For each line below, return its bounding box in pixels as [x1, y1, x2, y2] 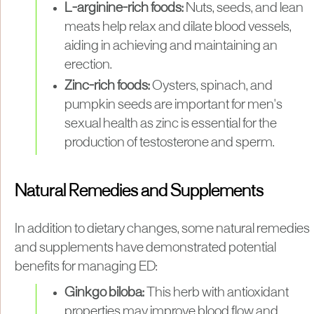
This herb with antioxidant [146, 286, 289, 299]
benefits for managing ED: [15, 260, 158, 273]
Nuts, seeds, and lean [184, 1, 303, 15]
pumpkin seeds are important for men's [64, 98, 282, 111]
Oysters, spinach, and [152, 79, 273, 93]
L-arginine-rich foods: [64, 1, 184, 15]
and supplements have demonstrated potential [15, 241, 276, 254]
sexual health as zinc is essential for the [64, 117, 277, 130]
